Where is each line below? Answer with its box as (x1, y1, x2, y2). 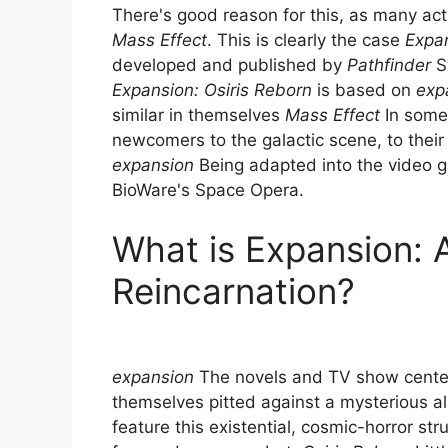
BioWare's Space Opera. (112, 179, 304, 200)
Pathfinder (347, 54, 431, 75)
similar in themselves (112, 104, 285, 125)
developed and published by (112, 54, 347, 75)
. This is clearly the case (207, 29, 405, 50)
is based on (312, 79, 416, 100)
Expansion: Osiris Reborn (112, 79, 312, 100)
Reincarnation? (112, 270, 355, 313)
